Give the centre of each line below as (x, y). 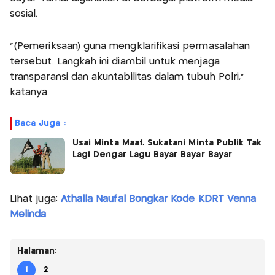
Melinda (28, 214)
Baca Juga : (40, 123)
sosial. (24, 14)
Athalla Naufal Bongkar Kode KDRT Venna (158, 199)
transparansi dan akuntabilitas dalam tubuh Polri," (127, 77)
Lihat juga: (35, 199)
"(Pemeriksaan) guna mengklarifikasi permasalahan (130, 46)
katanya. (30, 92)
